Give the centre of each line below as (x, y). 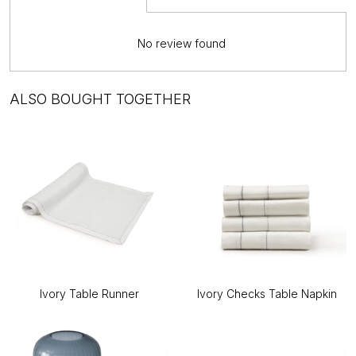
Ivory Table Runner (89, 293)
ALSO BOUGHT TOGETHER (100, 99)
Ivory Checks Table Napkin (267, 293)
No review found (181, 43)
